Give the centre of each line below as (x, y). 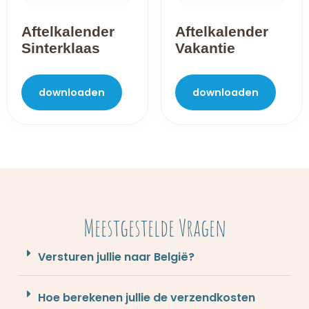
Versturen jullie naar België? (116, 257)
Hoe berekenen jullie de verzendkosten (146, 297)
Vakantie (205, 48)
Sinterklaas (61, 48)
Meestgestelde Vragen (154, 227)
